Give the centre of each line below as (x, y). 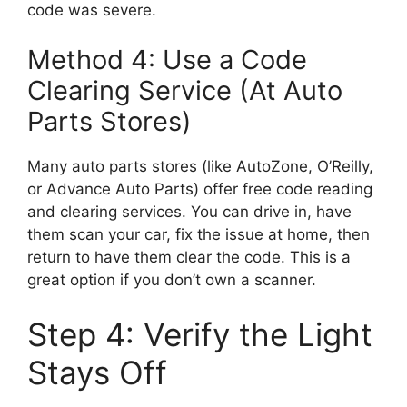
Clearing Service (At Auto (185, 91)
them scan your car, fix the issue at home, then (199, 235)
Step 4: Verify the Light (200, 334)
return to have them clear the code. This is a (189, 258)
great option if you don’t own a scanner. (172, 280)
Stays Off (97, 372)
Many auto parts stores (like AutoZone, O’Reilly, (200, 167)
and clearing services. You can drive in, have (189, 212)
